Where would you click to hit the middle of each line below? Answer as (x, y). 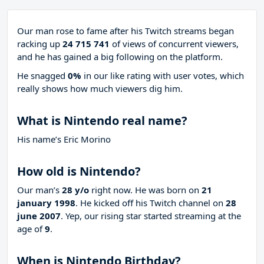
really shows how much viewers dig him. (100, 89)
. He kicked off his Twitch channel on (151, 203)
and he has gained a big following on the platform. (120, 57)
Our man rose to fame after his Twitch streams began (126, 31)
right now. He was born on (145, 190)
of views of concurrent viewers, (174, 44)
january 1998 (46, 203)
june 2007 (39, 216)
